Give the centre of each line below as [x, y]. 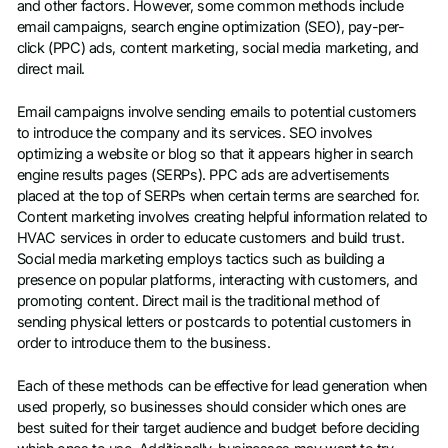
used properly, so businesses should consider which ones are [211, 407]
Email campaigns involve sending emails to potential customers [216, 112]
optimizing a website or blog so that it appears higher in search [214, 154]
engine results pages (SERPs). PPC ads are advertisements [203, 175]
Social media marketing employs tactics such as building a [200, 259]
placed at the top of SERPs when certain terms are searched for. [218, 196]
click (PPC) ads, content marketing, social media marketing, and [217, 47]
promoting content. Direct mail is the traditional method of [198, 301]
